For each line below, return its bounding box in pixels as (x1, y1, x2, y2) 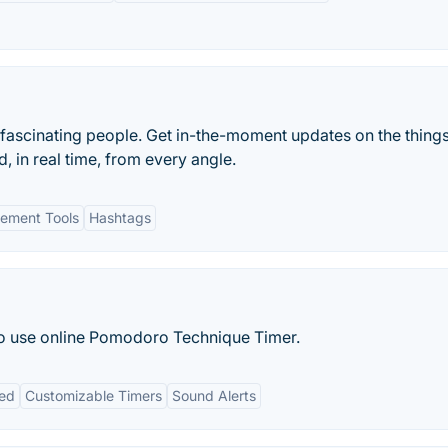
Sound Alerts (172, 387, 256, 404)
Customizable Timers (25, 387, 162, 404)
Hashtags (89, 209, 151, 226)
